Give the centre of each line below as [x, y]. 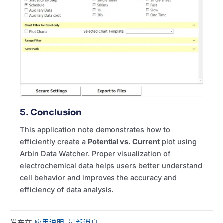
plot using [178, 142]
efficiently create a [54, 142]
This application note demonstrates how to [95, 130]
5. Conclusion [51, 112]
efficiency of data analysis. [67, 189]
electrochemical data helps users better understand [111, 166]
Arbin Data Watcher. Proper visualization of [95, 154]
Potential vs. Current [124, 142]
